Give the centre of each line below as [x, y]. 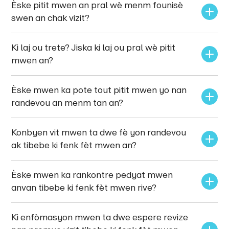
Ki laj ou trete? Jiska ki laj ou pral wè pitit [95, 47]
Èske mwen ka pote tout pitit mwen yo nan [100, 90]
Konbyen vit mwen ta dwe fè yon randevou [100, 132]
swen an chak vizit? [51, 18]
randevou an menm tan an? [67, 102]
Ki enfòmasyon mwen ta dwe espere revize [101, 217]
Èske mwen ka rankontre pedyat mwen [93, 175]
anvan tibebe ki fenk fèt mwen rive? [84, 187]
